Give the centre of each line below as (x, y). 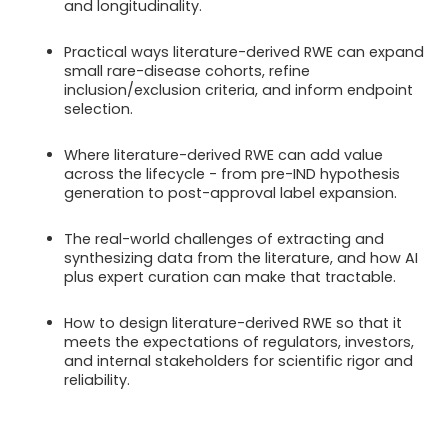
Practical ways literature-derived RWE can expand (244, 51)
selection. (98, 108)
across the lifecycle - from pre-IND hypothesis (232, 173)
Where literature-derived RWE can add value (223, 154)
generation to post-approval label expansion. (230, 192)
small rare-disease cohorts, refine (187, 70)
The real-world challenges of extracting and (224, 238)
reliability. (97, 379)
